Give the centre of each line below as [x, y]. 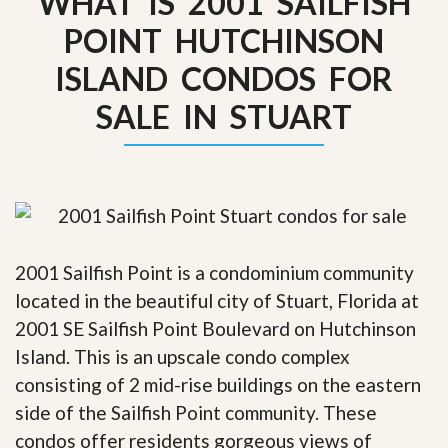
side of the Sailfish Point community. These [196, 412]
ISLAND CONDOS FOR [224, 78]
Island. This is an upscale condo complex [182, 356]
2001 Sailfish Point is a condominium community [214, 272]
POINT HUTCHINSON [224, 40]
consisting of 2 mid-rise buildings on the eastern [218, 384]
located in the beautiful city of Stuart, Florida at [217, 300]
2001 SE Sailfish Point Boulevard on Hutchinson [215, 328]
